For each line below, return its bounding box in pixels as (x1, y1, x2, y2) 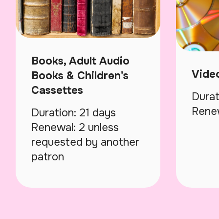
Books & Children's (31, 68, 129, 83)
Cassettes (31, 83, 83, 97)
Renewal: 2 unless (31, 120, 119, 134)
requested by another (31, 135, 139, 149)
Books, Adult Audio (31, 54, 130, 68)
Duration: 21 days (31, 106, 116, 120)
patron (31, 150, 64, 164)
